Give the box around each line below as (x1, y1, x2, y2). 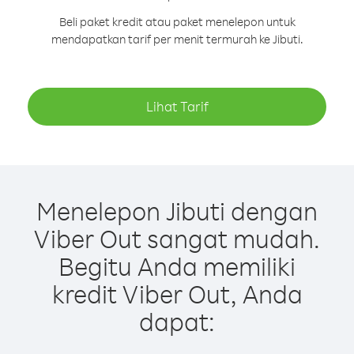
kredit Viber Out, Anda (51, 277, 303, 310)
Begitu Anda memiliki (58, 250, 296, 282)
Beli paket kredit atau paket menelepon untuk (58, 14, 296, 29)
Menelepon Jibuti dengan (36, 194, 318, 227)
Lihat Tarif (145, 98, 209, 115)
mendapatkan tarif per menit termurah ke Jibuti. (51, 32, 303, 47)
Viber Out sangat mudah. (34, 222, 320, 254)
